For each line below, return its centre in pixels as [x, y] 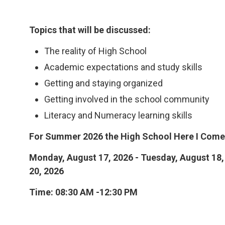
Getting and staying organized [104, 83]
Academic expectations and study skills [124, 67]
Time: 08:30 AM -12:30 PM [84, 192]
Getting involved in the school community [127, 99]
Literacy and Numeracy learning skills [119, 115]
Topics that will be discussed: [90, 30]
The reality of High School [96, 51]
